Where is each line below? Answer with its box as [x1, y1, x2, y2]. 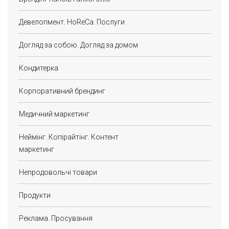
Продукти [18, 191, 51, 199]
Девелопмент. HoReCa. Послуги [18, 17, 125, 26]
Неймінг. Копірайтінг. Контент [18, 132, 119, 141]
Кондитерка [18, 63, 58, 72]
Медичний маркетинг [18, 109, 89, 118]
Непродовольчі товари [18, 168, 97, 176]
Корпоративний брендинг [18, 86, 105, 95]
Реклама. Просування [18, 214, 93, 222]
